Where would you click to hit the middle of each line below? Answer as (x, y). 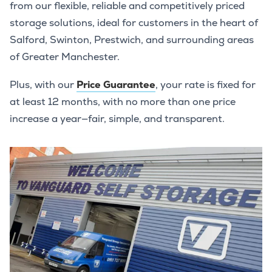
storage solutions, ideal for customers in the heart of (134, 23)
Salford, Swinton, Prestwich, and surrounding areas (132, 40)
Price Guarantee (116, 84)
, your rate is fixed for (206, 84)
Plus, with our (43, 84)
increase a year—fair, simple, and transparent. (117, 118)
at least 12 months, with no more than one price (123, 101)
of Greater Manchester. (65, 57)
